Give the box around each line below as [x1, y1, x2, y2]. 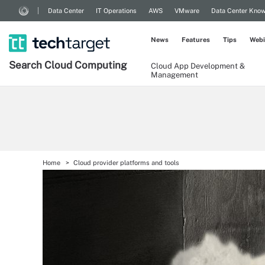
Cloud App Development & [151, 62, 245, 70]
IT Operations [96, 7, 137, 14]
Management [151, 70, 198, 79]
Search [9, 59, 44, 71]
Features [182, 36, 210, 43]
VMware [174, 7, 199, 14]
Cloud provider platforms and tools [73, 159, 179, 166]
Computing [75, 59, 127, 71]
